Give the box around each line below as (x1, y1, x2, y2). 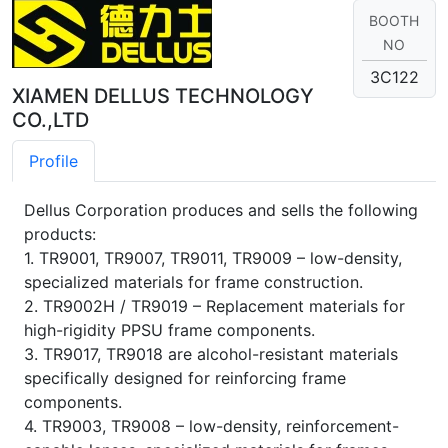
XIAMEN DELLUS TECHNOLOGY (12, 84, 314, 109)
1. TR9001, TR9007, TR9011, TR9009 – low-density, (24, 248, 402, 269)
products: (24, 224, 96, 245)
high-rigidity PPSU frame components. (24, 320, 315, 341)
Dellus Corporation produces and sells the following (24, 200, 418, 221)
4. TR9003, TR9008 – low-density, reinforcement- (24, 416, 399, 437)
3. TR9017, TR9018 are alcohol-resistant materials (24, 344, 398, 365)
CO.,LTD (12, 108, 89, 133)
